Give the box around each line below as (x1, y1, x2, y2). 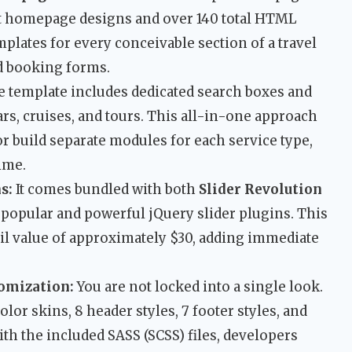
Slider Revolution (199, 181, 322, 199)
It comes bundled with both (13, 181, 199, 199)
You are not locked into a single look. (74, 278, 323, 296)
